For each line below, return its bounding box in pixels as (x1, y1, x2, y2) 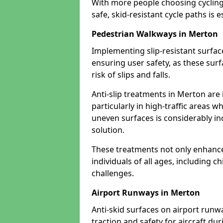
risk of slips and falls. (92, 69, 170, 80)
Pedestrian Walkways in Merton (92, 28, 218, 39)
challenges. (92, 168, 134, 179)
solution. (92, 124, 124, 135)
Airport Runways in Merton (92, 187, 200, 198)
